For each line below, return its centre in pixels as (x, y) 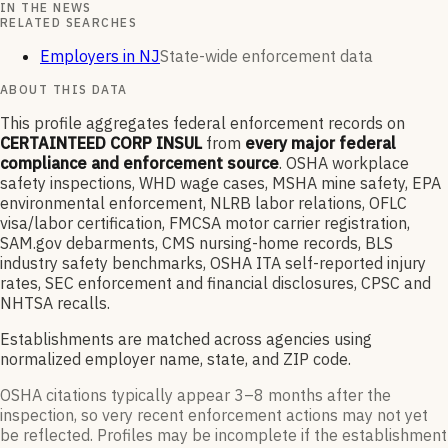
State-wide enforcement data (266, 56)
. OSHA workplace (344, 163)
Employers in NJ (100, 56)
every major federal (320, 143)
